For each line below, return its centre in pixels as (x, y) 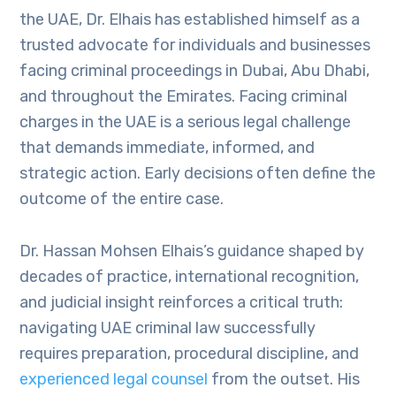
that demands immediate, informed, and (168, 148)
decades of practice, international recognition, (190, 277)
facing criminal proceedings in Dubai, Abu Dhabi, (195, 71)
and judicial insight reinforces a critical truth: (182, 302)
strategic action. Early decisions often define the (198, 173)
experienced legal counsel (116, 379)
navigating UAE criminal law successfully (168, 328)
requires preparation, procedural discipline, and (190, 354)
